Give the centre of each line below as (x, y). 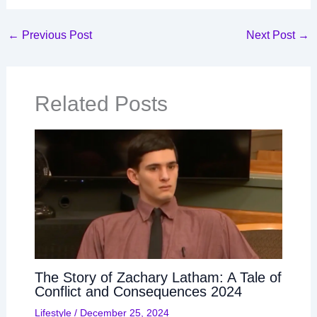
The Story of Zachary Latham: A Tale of (158, 277)
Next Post (272, 35)
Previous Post (55, 35)
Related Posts (101, 103)
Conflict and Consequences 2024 (138, 291)
